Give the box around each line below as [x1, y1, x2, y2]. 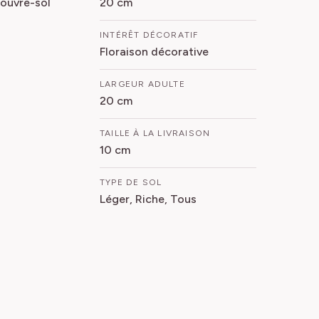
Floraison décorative [100, 44, 209, 58]
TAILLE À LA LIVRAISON [100, 127, 211, 138]
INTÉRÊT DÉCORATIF [100, 29, 199, 40]
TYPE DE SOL [100, 177, 162, 187]
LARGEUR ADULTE [100, 78, 185, 89]
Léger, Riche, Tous [100, 192, 197, 206]
